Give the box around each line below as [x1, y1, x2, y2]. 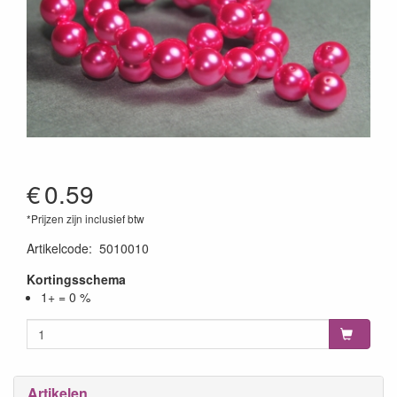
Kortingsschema [27, 269, 126, 288]
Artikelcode [27, 238, 89, 257]
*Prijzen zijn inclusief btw [27, 210, 144, 226]
